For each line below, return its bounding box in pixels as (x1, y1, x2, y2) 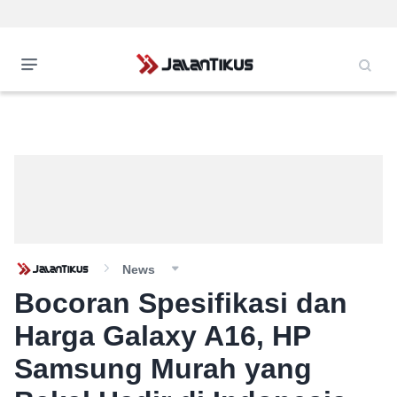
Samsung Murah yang (14, 353, 312, 385)
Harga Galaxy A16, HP (14, 320, 310, 352)
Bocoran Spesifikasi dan (14, 287, 347, 319)
